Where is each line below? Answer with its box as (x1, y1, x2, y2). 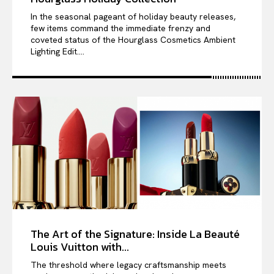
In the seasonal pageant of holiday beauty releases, (31, 11, 235, 23)
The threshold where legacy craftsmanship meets (31, 259, 226, 270)
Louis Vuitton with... (31, 238, 129, 255)
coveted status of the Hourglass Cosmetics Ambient (31, 34, 235, 46)
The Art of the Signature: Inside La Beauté (31, 225, 240, 242)
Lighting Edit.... (31, 46, 84, 57)
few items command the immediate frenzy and (31, 23, 210, 34)
